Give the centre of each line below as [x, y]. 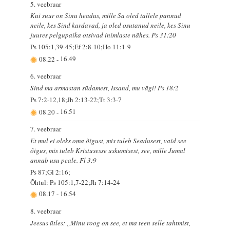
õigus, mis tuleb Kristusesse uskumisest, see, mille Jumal [108, 151]
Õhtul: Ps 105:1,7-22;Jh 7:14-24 [75, 183]
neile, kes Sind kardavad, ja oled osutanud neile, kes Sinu [111, 25]
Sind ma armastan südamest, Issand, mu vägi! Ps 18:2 [105, 88]
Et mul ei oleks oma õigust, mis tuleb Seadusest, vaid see [109, 141]
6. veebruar [46, 76]
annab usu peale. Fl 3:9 [64, 160]
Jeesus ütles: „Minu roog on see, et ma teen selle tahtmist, [111, 223]
